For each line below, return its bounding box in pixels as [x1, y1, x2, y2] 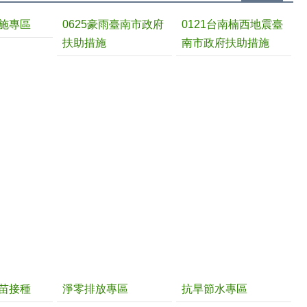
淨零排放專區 [62, 282, 128, 295]
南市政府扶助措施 [182, 36, 269, 49]
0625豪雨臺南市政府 [62, 18, 164, 30]
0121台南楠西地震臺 [182, 18, 283, 30]
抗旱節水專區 [182, 282, 247, 295]
